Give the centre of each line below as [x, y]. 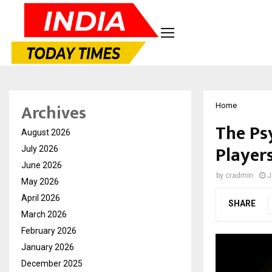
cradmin [239, 175]
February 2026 [49, 230]
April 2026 [41, 198]
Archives [54, 113]
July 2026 [40, 148]
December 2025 [52, 263]
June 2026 [42, 165]
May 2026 [40, 181]
